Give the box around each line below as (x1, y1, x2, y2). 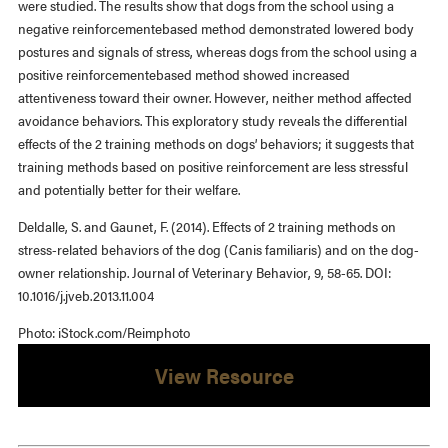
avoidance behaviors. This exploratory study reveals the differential (17, 109, 407, 130)
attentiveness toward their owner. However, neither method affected (17, 86, 412, 107)
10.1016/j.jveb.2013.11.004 (17, 284, 154, 305)
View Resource (154, 359, 294, 390)
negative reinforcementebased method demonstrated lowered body (17, 17, 414, 38)
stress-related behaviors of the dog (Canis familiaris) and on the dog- (17, 238, 419, 259)
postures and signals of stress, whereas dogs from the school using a (17, 40, 417, 61)
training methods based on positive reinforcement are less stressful (17, 155, 408, 176)
